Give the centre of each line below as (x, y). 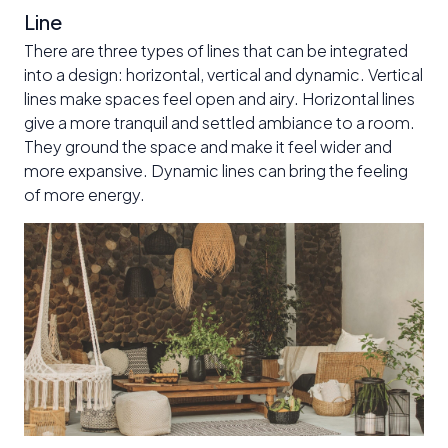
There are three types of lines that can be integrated (216, 50)
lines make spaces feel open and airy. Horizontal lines (219, 98)
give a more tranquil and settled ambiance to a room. (219, 122)
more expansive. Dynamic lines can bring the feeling (216, 170)
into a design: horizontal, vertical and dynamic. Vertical (223, 74)
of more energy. (84, 194)
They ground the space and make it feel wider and (208, 146)
